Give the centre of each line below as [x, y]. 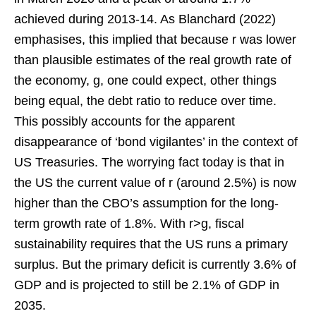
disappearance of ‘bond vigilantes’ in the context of [156, 141]
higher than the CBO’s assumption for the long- [146, 203]
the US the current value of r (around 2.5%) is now [155, 182]
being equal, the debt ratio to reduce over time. [145, 101]
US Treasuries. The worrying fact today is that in [149, 162]
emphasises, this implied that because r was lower [155, 39]
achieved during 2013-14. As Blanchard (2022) [145, 19]
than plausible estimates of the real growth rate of [153, 60]
